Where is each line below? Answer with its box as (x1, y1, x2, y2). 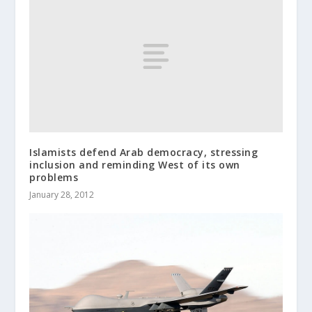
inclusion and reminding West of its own (29, 157, 240, 171)
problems (29, 170, 79, 184)
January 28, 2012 (29, 188, 95, 201)
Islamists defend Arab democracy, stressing (29, 145, 258, 159)
